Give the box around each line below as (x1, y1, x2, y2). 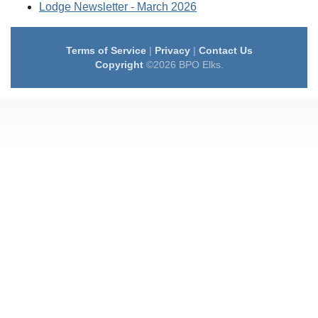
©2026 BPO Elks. (143, 59, 224, 70)
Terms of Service (65, 45, 146, 56)
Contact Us (198, 45, 253, 56)
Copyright (94, 59, 143, 70)
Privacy (154, 45, 190, 56)
